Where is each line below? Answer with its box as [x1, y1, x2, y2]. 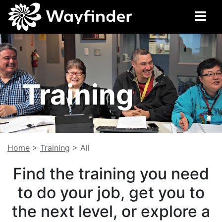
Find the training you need [13, 164, 209, 183]
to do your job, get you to [17, 183, 205, 202]
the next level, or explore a [12, 202, 210, 221]
